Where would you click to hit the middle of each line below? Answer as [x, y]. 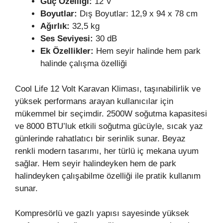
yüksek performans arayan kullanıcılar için [94, 101]
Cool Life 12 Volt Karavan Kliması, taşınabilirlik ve [108, 89]
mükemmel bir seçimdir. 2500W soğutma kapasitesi [111, 113]
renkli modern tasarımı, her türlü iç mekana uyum [107, 151]
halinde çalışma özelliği [84, 64]
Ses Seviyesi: [68, 39]
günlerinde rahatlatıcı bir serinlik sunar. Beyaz [100, 138]
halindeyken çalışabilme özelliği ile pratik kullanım [108, 176]
